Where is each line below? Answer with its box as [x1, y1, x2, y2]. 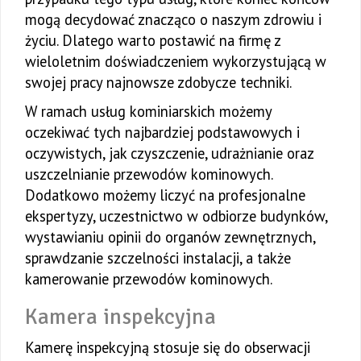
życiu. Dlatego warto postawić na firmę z [25, 31, 280, 51]
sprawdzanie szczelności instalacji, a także [25, 248, 291, 268]
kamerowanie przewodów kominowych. [25, 269, 272, 289]
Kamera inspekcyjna [25, 304, 216, 331]
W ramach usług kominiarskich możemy [25, 102, 272, 122]
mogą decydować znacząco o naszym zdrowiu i [25, 10, 322, 30]
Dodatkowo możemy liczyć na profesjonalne [25, 185, 305, 205]
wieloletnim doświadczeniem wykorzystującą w [25, 52, 326, 72]
